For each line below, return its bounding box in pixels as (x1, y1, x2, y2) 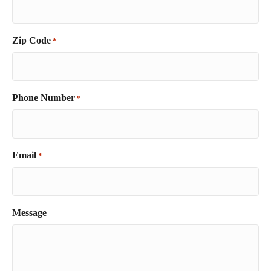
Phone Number (12, 92, 75, 103)
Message (12, 207, 47, 218)
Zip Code (12, 34, 51, 45)
